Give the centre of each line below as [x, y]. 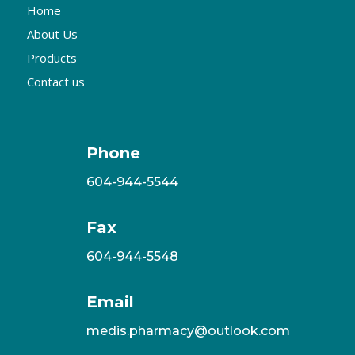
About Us [52, 34]
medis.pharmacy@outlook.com [188, 331]
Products [52, 58]
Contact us [55, 82]
